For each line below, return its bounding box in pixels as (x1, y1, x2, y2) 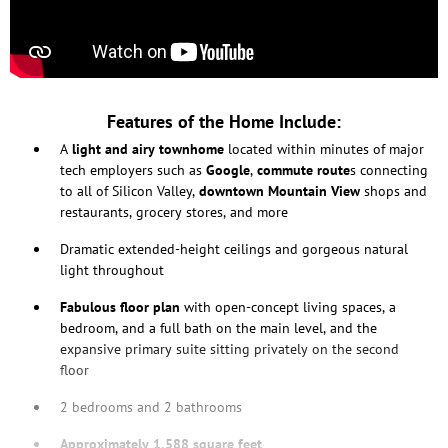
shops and (364, 181, 427, 200)
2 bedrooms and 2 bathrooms (60, 397, 242, 416)
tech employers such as (60, 160, 206, 179)
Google (206, 160, 250, 179)
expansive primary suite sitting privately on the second (60, 339, 399, 358)
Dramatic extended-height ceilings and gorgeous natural (60, 239, 408, 258)
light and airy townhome (72, 139, 224, 158)
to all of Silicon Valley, (60, 181, 199, 200)
